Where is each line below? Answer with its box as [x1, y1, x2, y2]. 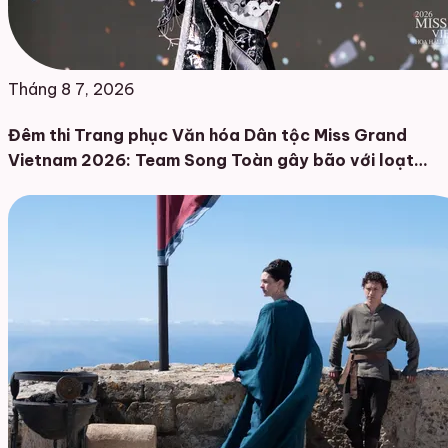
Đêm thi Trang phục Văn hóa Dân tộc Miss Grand [8, 125, 407, 146]
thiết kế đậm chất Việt [8, 175, 191, 196]
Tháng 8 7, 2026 [8, 79, 135, 100]
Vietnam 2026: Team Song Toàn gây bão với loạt [8, 150, 414, 171]
